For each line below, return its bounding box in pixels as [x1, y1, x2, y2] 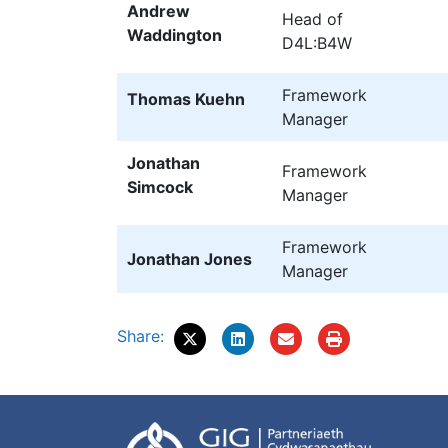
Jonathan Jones [127, 248, 252, 269]
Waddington [127, 24, 222, 45]
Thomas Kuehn [127, 88, 245, 109]
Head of [282, 8, 343, 29]
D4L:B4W [282, 32, 352, 53]
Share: [117, 325, 164, 346]
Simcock [127, 176, 193, 197]
